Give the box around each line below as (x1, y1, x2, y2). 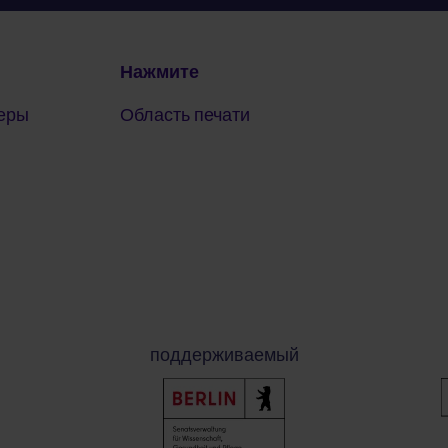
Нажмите (120, 56, 200, 88)
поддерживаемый (149, 339, 299, 371)
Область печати (120, 99, 251, 131)
